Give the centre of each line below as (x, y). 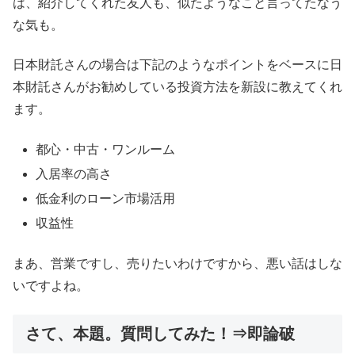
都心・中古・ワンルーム (106, 149)
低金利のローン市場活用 (106, 199)
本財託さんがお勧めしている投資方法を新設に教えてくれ (177, 87)
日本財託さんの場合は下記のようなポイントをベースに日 (177, 65)
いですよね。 (51, 285)
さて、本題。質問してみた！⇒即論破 (160, 334)
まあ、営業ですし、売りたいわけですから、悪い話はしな (177, 263)
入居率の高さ (74, 174)
